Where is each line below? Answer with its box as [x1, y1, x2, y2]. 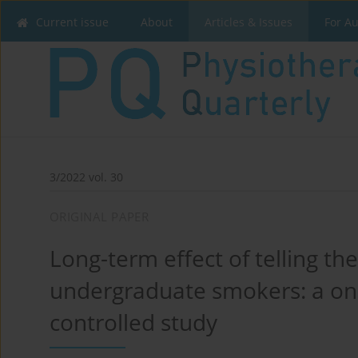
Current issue [36, 14, 109, 30]
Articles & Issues [205, 14, 292, 30]
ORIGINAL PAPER [50, 208, 149, 225]
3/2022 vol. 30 [50, 169, 123, 185]
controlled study [50, 306, 217, 337]
